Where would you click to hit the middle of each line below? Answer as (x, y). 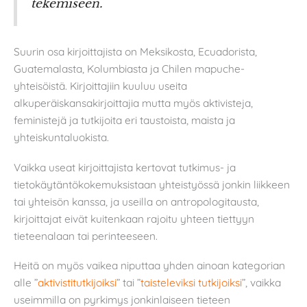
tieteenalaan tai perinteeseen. (86, 235)
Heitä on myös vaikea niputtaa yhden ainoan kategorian (149, 266)
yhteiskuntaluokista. (61, 137)
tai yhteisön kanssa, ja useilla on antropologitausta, (136, 201)
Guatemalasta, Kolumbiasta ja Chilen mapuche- (129, 69)
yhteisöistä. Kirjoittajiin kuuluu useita (100, 86)
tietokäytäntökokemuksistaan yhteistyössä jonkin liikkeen (152, 184)
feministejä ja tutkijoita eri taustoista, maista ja (124, 120)
